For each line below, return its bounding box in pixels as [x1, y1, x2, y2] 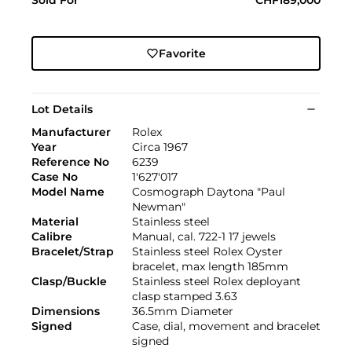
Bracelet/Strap [31, 244, 114, 258]
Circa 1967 [132, 139, 188, 154]
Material [31, 214, 79, 229]
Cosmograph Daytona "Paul [132, 184, 285, 199]
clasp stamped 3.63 [132, 288, 237, 303]
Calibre [31, 229, 72, 244]
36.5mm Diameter [132, 303, 233, 318]
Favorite [158, 46, 206, 60]
